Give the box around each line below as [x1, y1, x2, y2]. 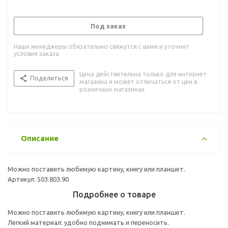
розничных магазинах [79, 85, 145, 93]
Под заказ [91, 22, 126, 30]
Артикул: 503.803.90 [8, 175, 69, 183]
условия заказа [14, 50, 59, 57]
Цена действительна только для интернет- [79, 70, 209, 77]
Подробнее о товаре [72, 189, 156, 199]
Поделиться [30, 74, 68, 81]
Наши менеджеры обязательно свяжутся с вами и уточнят [14, 43, 189, 50]
